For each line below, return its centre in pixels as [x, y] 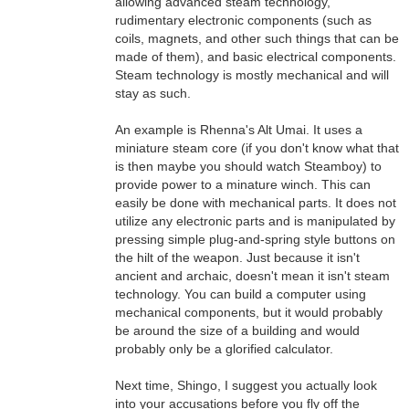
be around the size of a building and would [237, 330]
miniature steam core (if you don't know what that [257, 148]
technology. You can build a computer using [240, 294]
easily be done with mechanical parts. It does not [255, 203]
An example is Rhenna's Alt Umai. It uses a [238, 130]
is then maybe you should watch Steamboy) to [248, 166]
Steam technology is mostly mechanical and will [252, 75]
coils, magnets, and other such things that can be [257, 38]
